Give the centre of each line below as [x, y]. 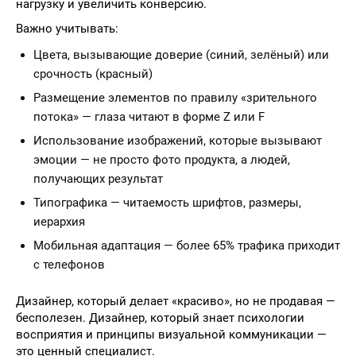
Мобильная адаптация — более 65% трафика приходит [187, 246]
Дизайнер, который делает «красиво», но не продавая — [176, 301]
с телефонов [69, 265]
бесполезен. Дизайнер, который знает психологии [160, 318]
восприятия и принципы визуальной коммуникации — [171, 335]
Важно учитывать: [67, 29]
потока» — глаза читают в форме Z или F [149, 117]
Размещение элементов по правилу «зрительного [175, 98]
